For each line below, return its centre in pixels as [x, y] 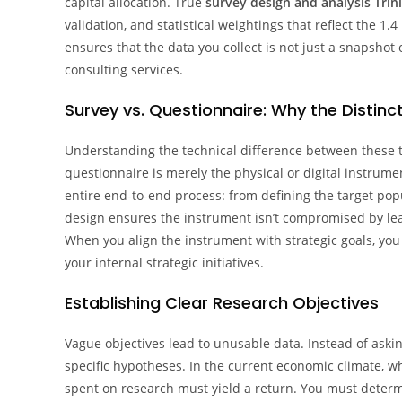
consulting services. [124, 70]
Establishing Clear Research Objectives [222, 303]
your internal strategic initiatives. [164, 262]
